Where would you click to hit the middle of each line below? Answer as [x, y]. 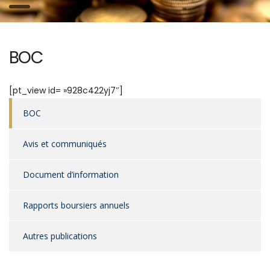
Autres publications [60, 236]
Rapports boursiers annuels [76, 205]
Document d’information [71, 174]
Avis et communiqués [65, 144]
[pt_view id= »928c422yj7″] [66, 90]
